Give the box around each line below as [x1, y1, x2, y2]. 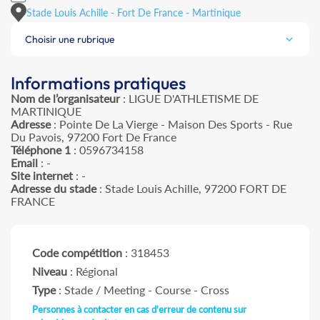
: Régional [67, 264, 118, 279]
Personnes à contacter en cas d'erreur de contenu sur [32, 304, 246, 316]
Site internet [11, 169, 73, 183]
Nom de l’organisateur [11, 91, 120, 106]
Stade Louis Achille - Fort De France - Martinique [26, 6, 241, 19]
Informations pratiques [11, 72, 186, 94]
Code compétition [32, 246, 122, 260]
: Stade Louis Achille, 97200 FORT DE [96, 181, 286, 196]
